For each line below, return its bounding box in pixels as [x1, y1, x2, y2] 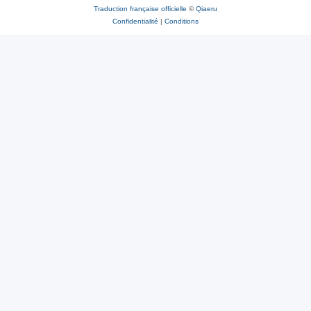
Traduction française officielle [94, 5, 187, 13]
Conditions [165, 17, 199, 26]
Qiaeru [196, 5, 217, 13]
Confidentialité [112, 17, 158, 26]
